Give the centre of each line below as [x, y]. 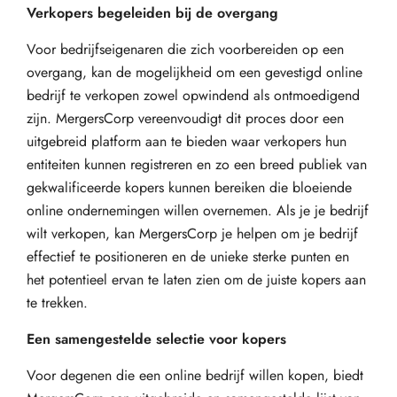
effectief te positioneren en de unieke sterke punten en [188, 257]
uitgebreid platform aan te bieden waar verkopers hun [187, 141]
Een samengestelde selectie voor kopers [156, 339]
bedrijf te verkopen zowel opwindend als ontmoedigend [193, 95]
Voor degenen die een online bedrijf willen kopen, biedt [195, 375]
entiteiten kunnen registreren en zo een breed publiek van [197, 164]
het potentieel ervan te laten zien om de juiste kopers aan [196, 280]
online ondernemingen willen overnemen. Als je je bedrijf [198, 210]
